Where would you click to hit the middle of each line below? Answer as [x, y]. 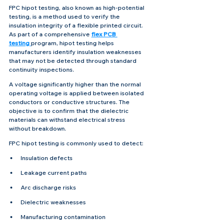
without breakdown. [38, 128]
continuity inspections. [41, 69]
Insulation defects [47, 158]
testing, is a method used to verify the [65, 16]
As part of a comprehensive [50, 34]
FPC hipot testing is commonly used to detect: [76, 143]
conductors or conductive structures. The [70, 102]
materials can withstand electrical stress [68, 120]
